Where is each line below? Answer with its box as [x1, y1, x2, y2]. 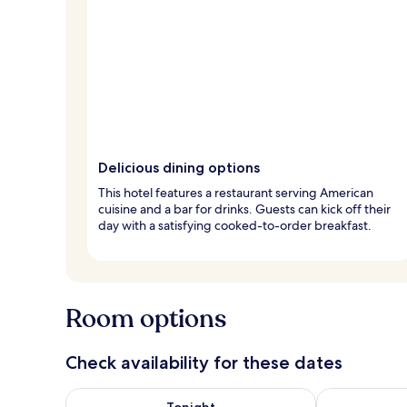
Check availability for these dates [65, 351, 342, 373]
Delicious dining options [98, 158, 260, 176]
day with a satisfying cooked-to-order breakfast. [98, 216, 372, 233]
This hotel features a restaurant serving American [98, 184, 373, 201]
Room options [65, 301, 226, 336]
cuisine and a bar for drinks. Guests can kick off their [98, 200, 391, 217]
